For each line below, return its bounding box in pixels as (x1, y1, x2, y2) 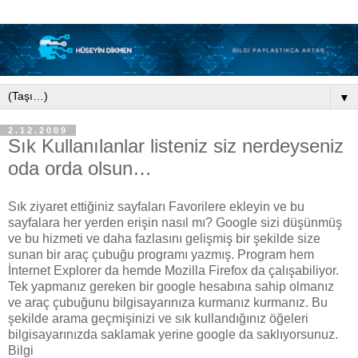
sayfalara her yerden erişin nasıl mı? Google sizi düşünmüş (8, 215, 342, 229)
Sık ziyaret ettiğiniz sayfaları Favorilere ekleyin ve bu (8, 199, 304, 213)
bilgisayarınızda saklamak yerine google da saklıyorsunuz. (8, 327, 338, 341)
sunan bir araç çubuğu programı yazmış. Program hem (8, 247, 314, 261)
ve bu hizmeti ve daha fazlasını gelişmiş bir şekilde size (8, 231, 320, 245)
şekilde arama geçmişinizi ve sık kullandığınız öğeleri (8, 311, 308, 325)
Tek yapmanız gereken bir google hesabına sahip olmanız (8, 279, 334, 293)
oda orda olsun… (8, 157, 152, 179)
